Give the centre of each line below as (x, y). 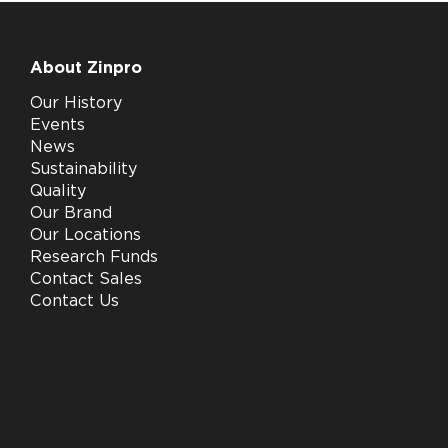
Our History (76, 102)
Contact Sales (86, 278)
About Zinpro (86, 67)
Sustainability (84, 168)
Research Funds (94, 256)
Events (58, 124)
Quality (58, 190)
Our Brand (71, 212)
